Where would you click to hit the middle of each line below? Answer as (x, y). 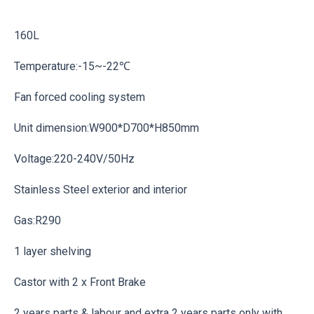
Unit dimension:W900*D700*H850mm (107, 128)
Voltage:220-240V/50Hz (74, 159)
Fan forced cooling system (80, 97)
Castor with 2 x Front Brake (80, 282)
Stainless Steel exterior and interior (101, 190)
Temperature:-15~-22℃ (72, 67)
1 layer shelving (53, 252)
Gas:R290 (37, 221)
